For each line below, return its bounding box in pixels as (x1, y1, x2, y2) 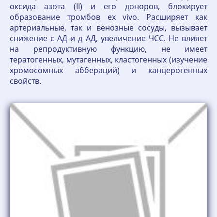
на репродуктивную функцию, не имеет (10, 44, 207, 54)
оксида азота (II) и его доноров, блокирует (10, 1, 207, 12)
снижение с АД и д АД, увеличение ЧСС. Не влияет (10, 33, 207, 44)
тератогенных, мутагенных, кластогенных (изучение (10, 54, 207, 65)
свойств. (10, 76, 41, 86)
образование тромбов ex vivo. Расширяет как (10, 12, 207, 22)
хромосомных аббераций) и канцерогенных (10, 65, 207, 76)
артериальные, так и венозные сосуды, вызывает (10, 22, 207, 33)
